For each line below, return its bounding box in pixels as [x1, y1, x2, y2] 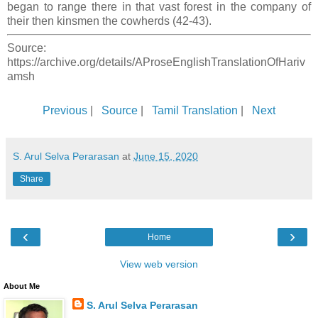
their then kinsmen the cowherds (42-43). [7, 15, 212, 28]
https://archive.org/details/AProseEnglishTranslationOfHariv [7, 56, 305, 69]
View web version [120, 258, 198, 270]
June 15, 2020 [133, 150, 198, 163]
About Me [4, 282, 40, 291]
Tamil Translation [152, 104, 238, 117]
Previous [43, 104, 87, 117]
